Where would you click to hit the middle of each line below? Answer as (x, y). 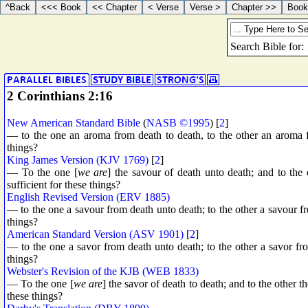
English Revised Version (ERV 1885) (88, 197)
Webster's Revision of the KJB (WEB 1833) (103, 271)
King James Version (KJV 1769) (78, 159)
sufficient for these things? (64, 184)
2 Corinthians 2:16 (60, 96)
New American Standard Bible (74, 122)
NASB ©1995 (178, 122)
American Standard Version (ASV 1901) (95, 234)
